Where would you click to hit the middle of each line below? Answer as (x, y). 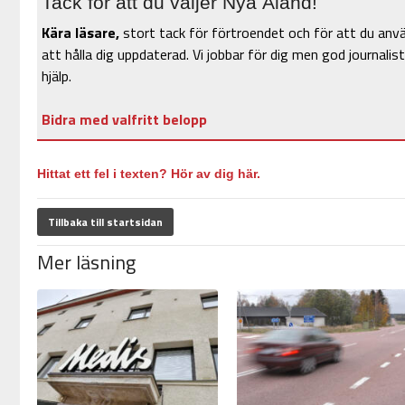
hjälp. (56, 76)
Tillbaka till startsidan (105, 222)
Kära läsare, (80, 33)
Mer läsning (86, 263)
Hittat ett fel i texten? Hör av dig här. (148, 174)
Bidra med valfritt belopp (124, 120)
